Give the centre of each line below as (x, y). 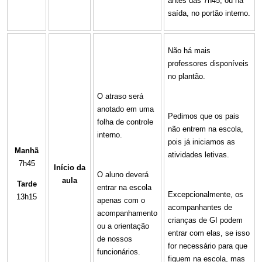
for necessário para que (208, 246)
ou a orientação (123, 226)
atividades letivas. (199, 154)
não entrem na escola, (206, 129)
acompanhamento (127, 213)
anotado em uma (125, 109)
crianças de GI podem (205, 220)
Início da (70, 167)
